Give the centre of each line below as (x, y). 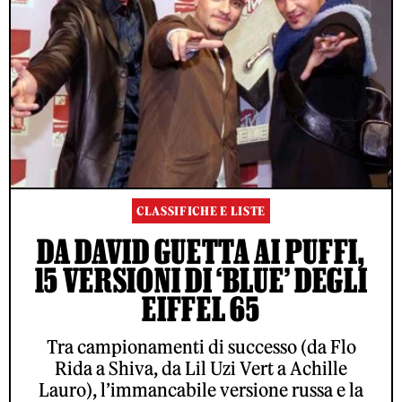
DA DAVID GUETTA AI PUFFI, (201, 251)
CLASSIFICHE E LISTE (201, 211)
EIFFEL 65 (201, 308)
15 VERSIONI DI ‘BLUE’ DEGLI (201, 280)
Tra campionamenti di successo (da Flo (201, 346)
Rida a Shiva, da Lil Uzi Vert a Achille (201, 368)
